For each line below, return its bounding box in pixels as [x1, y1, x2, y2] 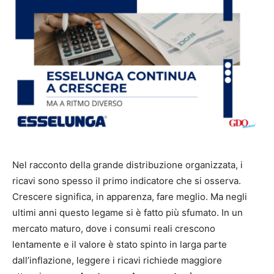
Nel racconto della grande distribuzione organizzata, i [12, 159, 243, 171]
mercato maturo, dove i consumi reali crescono [12, 223, 215, 235]
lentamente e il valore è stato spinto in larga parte [12, 239, 227, 251]
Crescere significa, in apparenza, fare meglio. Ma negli [12, 191, 247, 203]
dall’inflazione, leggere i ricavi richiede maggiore [12, 254, 222, 267]
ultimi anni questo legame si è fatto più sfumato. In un [12, 207, 243, 219]
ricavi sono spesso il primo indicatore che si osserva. [12, 175, 241, 187]
